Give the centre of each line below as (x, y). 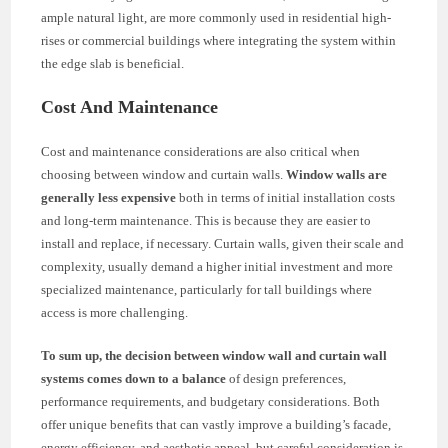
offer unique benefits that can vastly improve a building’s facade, (216, 424)
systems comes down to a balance (134, 378)
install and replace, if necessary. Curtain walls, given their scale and (223, 243)
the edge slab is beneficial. (113, 63)
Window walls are (337, 174)
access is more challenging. (115, 312)
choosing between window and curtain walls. (164, 174)
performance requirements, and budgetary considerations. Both (211, 401)
